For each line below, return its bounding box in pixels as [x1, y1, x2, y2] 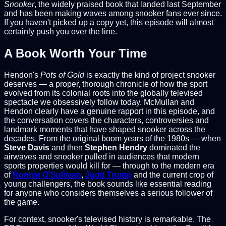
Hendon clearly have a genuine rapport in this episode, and [4, 106, 215, 116]
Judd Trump [85, 170, 132, 179]
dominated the [147, 143, 200, 152]
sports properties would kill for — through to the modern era [4, 161, 214, 170]
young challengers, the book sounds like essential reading [4, 179, 211, 188]
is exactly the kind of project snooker [84, 70, 215, 79]
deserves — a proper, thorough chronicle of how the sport [4, 79, 207, 88]
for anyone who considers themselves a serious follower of [4, 188, 212, 197]
